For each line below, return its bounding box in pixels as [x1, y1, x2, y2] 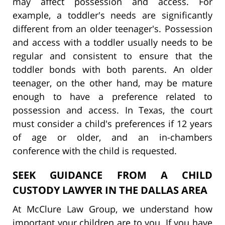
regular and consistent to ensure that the [13, 49, 212, 62]
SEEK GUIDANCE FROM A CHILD [13, 168, 212, 182]
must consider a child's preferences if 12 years [13, 117, 212, 130]
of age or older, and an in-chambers [13, 131, 212, 143]
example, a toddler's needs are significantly [13, 9, 212, 21]
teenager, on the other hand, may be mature [13, 76, 212, 89]
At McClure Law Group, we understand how [13, 202, 212, 215]
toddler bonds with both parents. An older [13, 63, 212, 75]
